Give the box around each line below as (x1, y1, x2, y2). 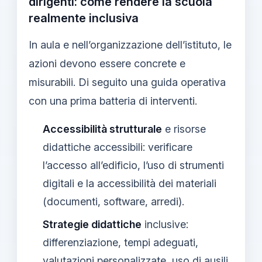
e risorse (162, 122, 206, 135)
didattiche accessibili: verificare (43, 140, 192, 153)
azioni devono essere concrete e (29, 57, 185, 70)
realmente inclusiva (29, 11, 139, 25)
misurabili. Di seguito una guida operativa (29, 75, 226, 88)
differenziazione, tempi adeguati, (43, 236, 198, 249)
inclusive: (142, 218, 188, 230)
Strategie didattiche (43, 218, 142, 230)
